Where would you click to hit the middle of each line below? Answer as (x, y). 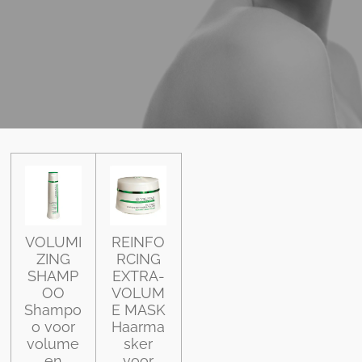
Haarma (139, 327)
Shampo (53, 310)
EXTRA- (138, 276)
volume (53, 344)
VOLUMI (53, 242)
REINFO (139, 242)
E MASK (138, 310)
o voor (53, 327)
